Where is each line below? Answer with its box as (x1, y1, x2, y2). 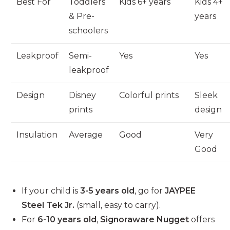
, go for (135, 186, 165, 196)
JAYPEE (165, 186, 196, 196)
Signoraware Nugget (100, 215, 189, 225)
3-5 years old (80, 186, 135, 196)
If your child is (22, 186, 81, 196)
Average (69, 130, 103, 140)
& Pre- (69, 11, 95, 22)
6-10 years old (37, 215, 97, 225)
